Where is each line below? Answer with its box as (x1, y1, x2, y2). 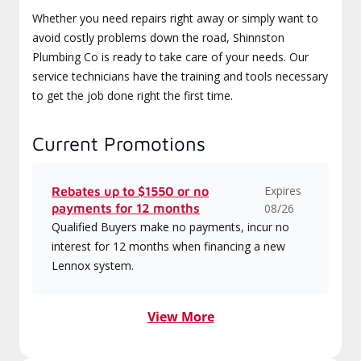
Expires (263, 183, 301, 198)
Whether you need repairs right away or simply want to (32, 10, 318, 26)
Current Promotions (32, 132, 205, 155)
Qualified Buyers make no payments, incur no (52, 219, 289, 234)
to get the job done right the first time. (32, 88, 233, 103)
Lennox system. (52, 258, 134, 273)
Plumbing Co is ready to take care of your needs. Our (32, 49, 309, 64)
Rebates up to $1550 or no (52, 184, 209, 198)
